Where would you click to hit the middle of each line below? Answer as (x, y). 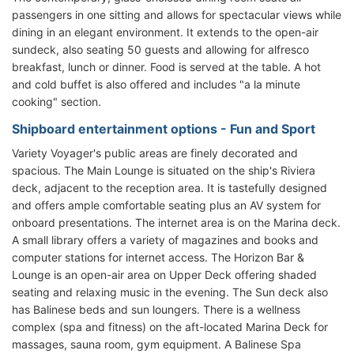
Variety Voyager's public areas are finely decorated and (155, 153)
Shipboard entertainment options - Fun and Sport (164, 129)
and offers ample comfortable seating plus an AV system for (166, 205)
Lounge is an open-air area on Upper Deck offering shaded (164, 275)
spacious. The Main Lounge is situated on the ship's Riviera (164, 171)
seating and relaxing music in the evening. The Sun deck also (170, 292)
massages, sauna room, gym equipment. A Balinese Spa (156, 345)
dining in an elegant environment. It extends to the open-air (165, 32)
